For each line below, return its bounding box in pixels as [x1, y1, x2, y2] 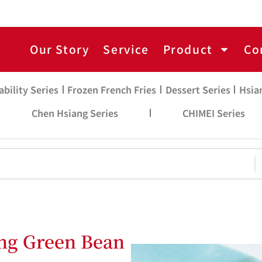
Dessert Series [165, 82, 230, 96]
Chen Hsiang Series [32, 105, 119, 120]
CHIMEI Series [182, 105, 245, 120]
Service [103, 41, 149, 58]
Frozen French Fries [67, 82, 157, 96]
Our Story [30, 41, 89, 58]
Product [163, 41, 213, 58]
